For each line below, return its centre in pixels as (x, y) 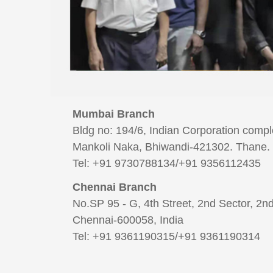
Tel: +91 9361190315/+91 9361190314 (166, 236)
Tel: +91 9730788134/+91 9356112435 (167, 163)
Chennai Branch (115, 187)
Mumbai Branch (114, 114)
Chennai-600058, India (128, 220)
